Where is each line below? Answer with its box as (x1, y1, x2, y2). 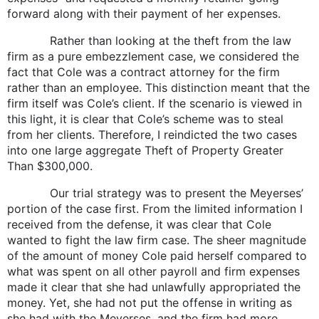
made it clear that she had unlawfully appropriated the (7, 279, 300, 294)
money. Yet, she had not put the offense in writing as (7, 295, 292, 310)
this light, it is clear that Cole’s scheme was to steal (7, 111, 283, 126)
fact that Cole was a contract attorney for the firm (7, 64, 280, 79)
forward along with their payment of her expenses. (7, 6, 284, 21)
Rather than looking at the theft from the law (7, 33, 291, 48)
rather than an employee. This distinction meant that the (7, 80, 310, 95)
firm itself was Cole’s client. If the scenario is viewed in (7, 95, 302, 110)
